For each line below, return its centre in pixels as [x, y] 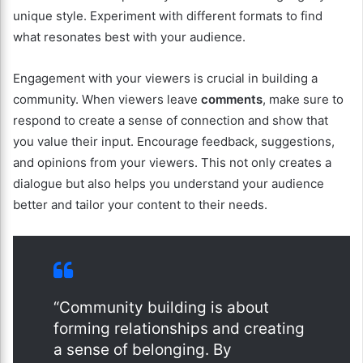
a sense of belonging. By [143, 349]
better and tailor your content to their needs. [140, 204]
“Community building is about [161, 307]
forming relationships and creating [179, 328]
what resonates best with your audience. [129, 36]
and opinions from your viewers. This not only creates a [172, 162]
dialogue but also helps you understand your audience [169, 183]
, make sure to [303, 99]
